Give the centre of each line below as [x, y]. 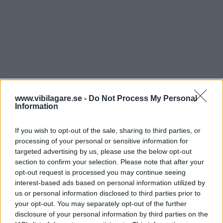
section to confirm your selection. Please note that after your [110, 162]
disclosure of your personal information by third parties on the [111, 214]
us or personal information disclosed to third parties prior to [108, 193]
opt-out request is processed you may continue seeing [100, 172]
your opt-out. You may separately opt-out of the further [101, 204]
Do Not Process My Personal [143, 98]
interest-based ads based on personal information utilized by [110, 183]
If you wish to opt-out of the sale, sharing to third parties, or [108, 130]
